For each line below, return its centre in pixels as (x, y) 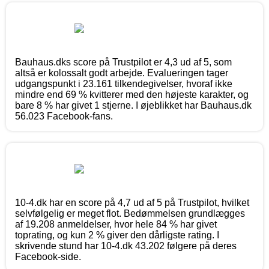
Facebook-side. (48, 257)
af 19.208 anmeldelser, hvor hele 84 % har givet (116, 225)
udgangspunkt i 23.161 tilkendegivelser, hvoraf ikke (124, 84)
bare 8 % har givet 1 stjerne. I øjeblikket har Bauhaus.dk (133, 106)
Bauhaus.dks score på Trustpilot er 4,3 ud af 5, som (123, 62)
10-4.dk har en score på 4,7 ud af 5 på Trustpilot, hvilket (132, 203)
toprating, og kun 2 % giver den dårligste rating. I (117, 235)
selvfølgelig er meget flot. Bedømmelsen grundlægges (130, 214)
